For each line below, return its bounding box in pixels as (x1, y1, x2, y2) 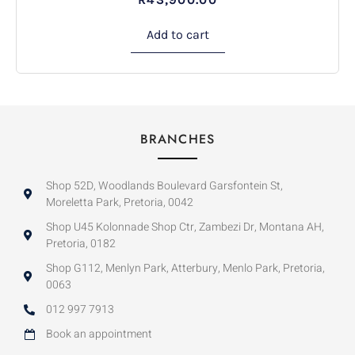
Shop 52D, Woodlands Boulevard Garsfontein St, (45, 177, 283, 195)
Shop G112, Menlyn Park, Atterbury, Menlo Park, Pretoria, (45, 260, 325, 277)
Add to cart (146, 27, 209, 43)
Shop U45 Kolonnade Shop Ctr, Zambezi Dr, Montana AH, (45, 219, 324, 236)
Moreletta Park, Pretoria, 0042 (45, 194, 193, 212)
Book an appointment (45, 326, 152, 343)
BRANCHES (139, 130, 216, 149)
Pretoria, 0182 (45, 235, 116, 253)
